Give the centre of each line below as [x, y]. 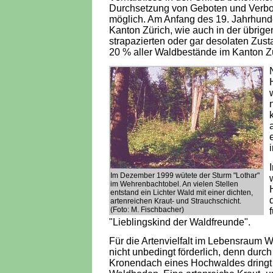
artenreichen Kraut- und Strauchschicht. [176, 201]
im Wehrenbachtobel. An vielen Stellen [174, 184]
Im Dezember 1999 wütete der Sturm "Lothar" [185, 176]
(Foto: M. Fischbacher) [147, 210]
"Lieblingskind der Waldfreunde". [180, 222]
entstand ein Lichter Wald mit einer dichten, [182, 193]
